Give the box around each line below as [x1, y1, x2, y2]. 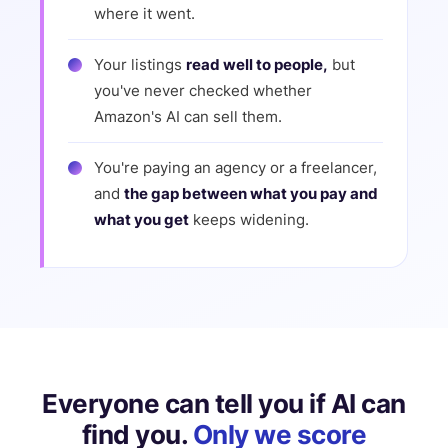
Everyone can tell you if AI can [42, 388, 406, 419]
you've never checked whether [94, 81, 312, 100]
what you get [94, 210, 189, 229]
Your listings [94, 55, 186, 74]
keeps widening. [189, 210, 309, 229]
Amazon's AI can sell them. [94, 107, 282, 126]
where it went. [94, 4, 195, 23]
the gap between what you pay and [124, 184, 378, 203]
